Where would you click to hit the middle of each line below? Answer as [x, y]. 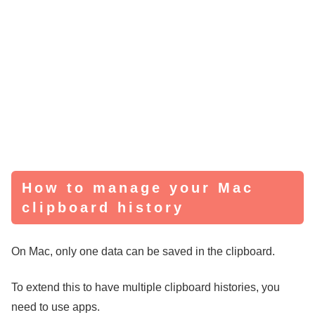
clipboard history [103, 208]
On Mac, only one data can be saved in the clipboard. [143, 252]
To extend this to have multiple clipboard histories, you [146, 287]
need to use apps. [56, 307]
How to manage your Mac [138, 188]
